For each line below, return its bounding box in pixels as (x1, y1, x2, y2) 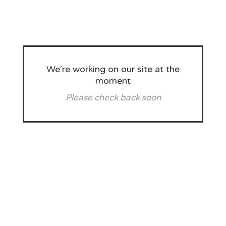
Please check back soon (65, 92, 161, 103)
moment (95, 75, 131, 86)
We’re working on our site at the (46, 63, 180, 75)
